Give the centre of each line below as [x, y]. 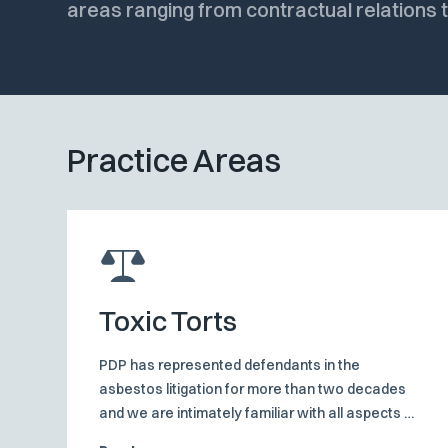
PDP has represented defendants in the [230, 365]
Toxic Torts [168, 321]
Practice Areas [174, 161]
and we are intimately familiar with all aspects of [259, 413]
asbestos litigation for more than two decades [253, 389]
